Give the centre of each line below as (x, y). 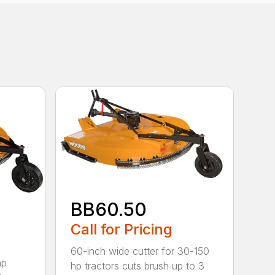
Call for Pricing (122, 230)
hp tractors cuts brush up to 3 (138, 266)
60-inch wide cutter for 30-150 (140, 251)
